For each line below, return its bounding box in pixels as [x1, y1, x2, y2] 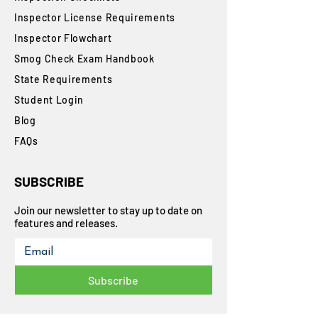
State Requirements [14, 73, 113, 85]
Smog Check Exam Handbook [14, 53, 155, 65]
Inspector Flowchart [14, 32, 112, 44]
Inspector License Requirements [14, 11, 175, 23]
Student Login [14, 94, 84, 106]
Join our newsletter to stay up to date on [14, 204, 202, 216]
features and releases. [14, 216, 118, 229]
